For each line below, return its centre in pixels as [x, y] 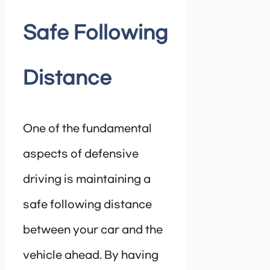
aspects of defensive [81, 155]
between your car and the [93, 231]
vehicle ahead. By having [91, 256]
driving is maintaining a [87, 180]
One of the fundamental [87, 129]
